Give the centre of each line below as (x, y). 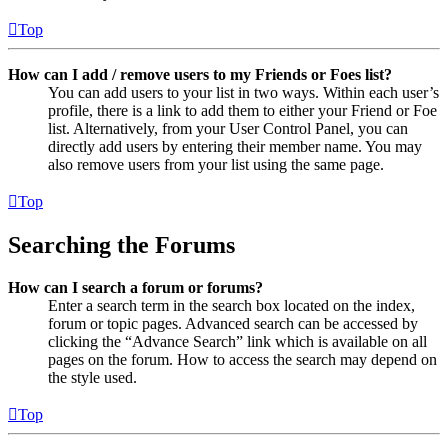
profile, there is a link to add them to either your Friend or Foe (242, 110)
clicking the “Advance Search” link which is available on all (237, 341)
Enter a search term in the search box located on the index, (231, 305)
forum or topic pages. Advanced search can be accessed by (233, 323)
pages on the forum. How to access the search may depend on (242, 359)
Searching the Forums (121, 244)
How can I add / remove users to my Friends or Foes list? (200, 74)
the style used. (92, 377)
